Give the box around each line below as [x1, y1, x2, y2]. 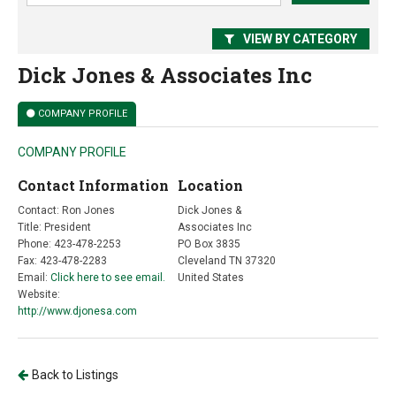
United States [177, 271, 244, 284]
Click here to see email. [50, 271, 165, 284]
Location [177, 176, 243, 194]
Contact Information [18, 176, 169, 194]
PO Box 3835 [177, 238, 240, 250]
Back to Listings [32, 368, 118, 382]
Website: [18, 288, 60, 301]
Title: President [18, 221, 91, 233]
